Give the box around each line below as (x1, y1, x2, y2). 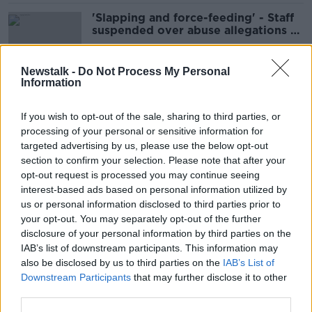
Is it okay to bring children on (92, 247, 262, 260)
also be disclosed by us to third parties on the (21, 256, 223, 268)
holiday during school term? (92, 260, 253, 273)
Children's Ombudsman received (92, 169, 279, 182)
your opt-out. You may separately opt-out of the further (21, 212, 261, 224)
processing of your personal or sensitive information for (21, 125, 263, 136)
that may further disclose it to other (131, 271, 287, 283)
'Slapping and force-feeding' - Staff (92, 11, 294, 24)
